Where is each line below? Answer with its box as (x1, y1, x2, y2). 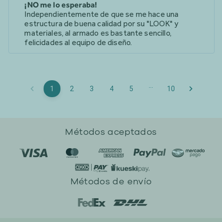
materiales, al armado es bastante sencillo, (24, 28, 171, 38)
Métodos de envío (70, 175, 152, 187)
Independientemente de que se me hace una (24, 9, 179, 19)
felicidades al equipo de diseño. (24, 38, 132, 47)
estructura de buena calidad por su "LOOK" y (24, 19, 178, 28)
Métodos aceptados (65, 126, 157, 138)
